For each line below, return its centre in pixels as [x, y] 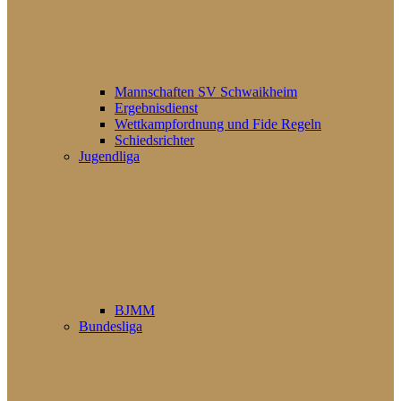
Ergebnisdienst [156, 108]
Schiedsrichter [154, 140]
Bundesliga [111, 326]
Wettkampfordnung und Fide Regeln [218, 124]
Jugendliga [109, 156]
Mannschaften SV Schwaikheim [206, 92]
